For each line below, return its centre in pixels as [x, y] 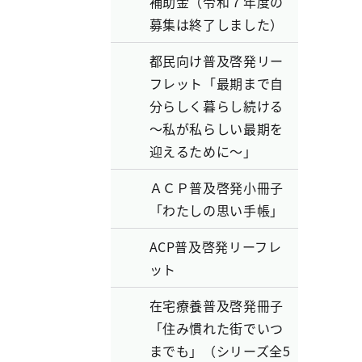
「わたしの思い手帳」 [216, 210]
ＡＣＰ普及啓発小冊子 [216, 187]
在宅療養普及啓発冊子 [216, 305]
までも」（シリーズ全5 [220, 351]
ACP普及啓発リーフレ [215, 246]
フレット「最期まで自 [216, 83]
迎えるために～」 [203, 151]
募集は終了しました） [216, 24]
